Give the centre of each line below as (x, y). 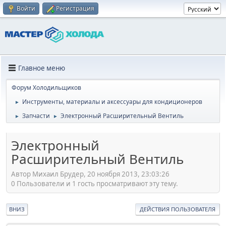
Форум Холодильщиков (46, 88)
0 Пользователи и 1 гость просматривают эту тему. (95, 183)
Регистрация (75, 8)
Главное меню (42, 68)
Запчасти (36, 116)
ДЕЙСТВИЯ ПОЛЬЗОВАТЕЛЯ (178, 209)
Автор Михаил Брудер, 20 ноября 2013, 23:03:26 (90, 174)
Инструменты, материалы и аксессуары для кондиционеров (112, 102)
